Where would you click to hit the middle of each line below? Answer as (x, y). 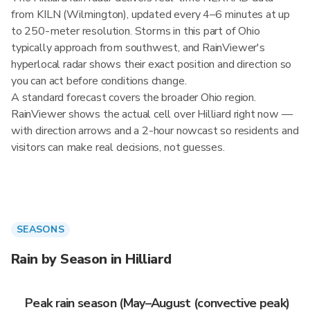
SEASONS (40, 229)
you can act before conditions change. (99, 81)
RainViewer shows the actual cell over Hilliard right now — (152, 114)
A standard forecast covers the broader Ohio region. (134, 98)
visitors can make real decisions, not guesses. (118, 147)
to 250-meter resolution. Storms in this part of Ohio (136, 31)
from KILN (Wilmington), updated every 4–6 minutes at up (151, 15)
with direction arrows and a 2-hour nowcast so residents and (155, 131)
